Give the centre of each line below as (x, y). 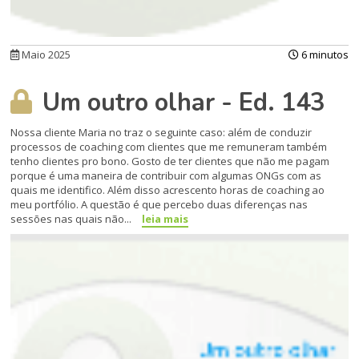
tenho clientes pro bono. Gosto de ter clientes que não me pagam (170, 161)
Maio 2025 (45, 54)
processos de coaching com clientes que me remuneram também (169, 146)
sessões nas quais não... (73, 218)
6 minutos (323, 54)
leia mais (165, 218)
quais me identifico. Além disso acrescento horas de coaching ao (168, 190)
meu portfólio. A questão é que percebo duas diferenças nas (159, 204)
